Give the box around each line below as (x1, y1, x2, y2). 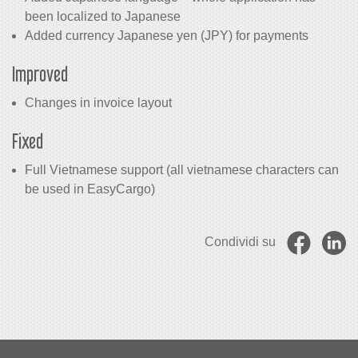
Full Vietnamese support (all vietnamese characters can (25, 163, 339, 177)
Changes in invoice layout (25, 96, 172, 109)
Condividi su (205, 235, 276, 249)
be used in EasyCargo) (25, 182, 155, 196)
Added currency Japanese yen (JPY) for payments (25, 29, 308, 42)
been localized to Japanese (25, 10, 181, 23)
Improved (12, 62, 68, 86)
